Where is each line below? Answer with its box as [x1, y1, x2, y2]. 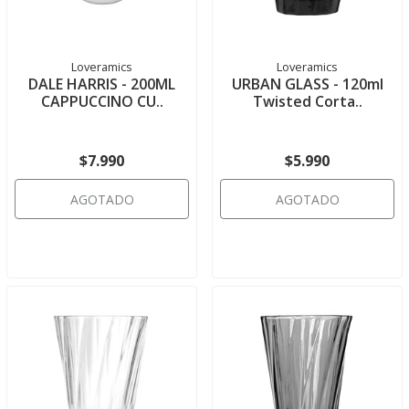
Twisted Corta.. [252, 91, 362, 111]
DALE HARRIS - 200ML [28, 74, 175, 94]
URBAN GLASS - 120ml [231, 74, 383, 94]
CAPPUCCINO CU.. [40, 91, 163, 111]
